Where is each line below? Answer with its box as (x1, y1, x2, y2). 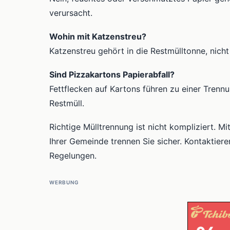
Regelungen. (49, 150, 97, 161)
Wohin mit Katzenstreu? (49, 31, 146, 42)
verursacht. (49, 8, 92, 18)
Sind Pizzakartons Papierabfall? (49, 69, 175, 80)
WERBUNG (49, 179, 79, 185)
